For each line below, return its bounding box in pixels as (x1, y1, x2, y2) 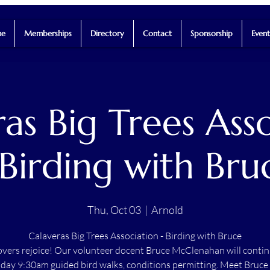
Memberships (24, 28, 72, 39)
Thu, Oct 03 (87, 202, 141, 216)
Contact (142, 28, 172, 39)
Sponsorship (190, 28, 233, 39)
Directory (90, 28, 124, 39)
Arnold (151, 202, 183, 216)
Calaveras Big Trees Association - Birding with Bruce (28, 229, 242, 242)
